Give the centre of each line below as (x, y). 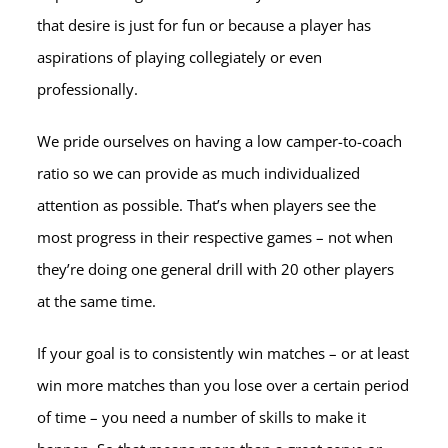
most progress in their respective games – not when (215, 236)
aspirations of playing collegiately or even (180, 56)
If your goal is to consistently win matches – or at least (223, 352)
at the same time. (97, 300)
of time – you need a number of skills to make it (202, 416)
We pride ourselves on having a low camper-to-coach (220, 140)
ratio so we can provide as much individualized (199, 172)
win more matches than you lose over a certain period (223, 384)
